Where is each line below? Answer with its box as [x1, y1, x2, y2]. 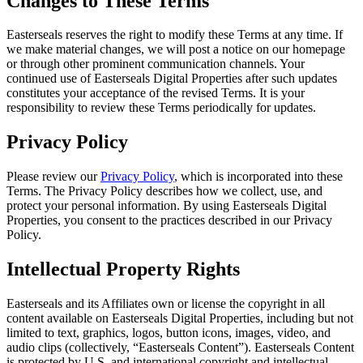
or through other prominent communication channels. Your [6, 57, 305, 71]
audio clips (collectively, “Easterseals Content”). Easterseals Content [6, 340, 354, 355]
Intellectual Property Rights [6, 258, 245, 280]
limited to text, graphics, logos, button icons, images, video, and [6, 326, 331, 340]
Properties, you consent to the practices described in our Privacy [6, 213, 332, 228]
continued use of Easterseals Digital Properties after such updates [6, 71, 337, 86]
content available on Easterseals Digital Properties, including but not [6, 311, 353, 326]
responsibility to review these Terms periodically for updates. [6, 100, 319, 115]
